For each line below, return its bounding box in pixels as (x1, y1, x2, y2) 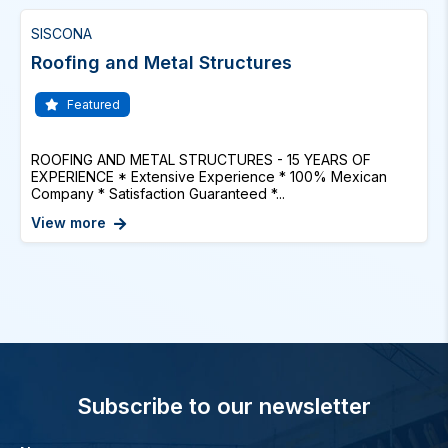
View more (31, 214, 106, 231)
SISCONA (31, 25, 92, 42)
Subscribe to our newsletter (77, 393, 371, 419)
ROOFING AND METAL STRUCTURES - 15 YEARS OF (31, 151, 371, 168)
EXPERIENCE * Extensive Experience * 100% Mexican (31, 168, 387, 185)
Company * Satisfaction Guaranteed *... (31, 185, 285, 202)
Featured (64, 97, 120, 112)
